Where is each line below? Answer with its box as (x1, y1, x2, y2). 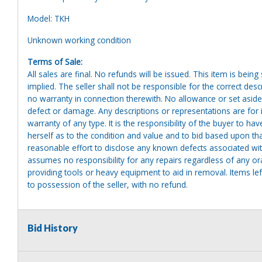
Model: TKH (27, 12, 70, 24)
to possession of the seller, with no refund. (27, 178, 188, 190)
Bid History (27, 222, 78, 233)
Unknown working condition (27, 34, 133, 46)
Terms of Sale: (27, 56, 82, 67)
